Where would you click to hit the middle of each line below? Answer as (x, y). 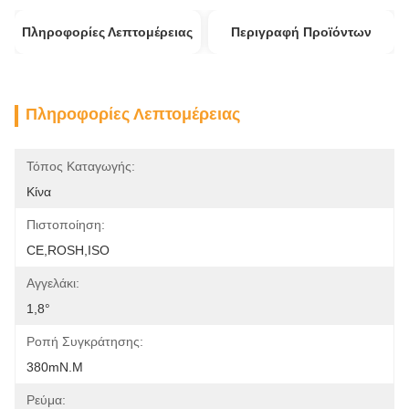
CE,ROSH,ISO (68, 250)
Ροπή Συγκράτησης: (85, 341)
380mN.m (55, 367)
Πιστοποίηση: (66, 225)
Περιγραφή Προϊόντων (302, 32)
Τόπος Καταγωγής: (81, 166)
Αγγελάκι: (53, 283)
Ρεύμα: (46, 400)
